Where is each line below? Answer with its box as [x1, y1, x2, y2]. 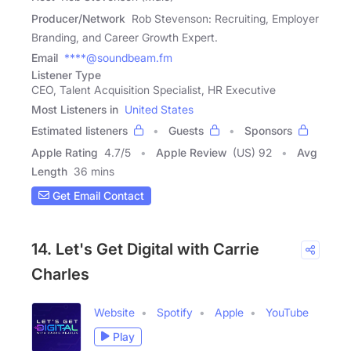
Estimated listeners [31, 123, 128, 137]
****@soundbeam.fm [64, 50, 172, 64]
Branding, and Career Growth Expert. [31, 30, 218, 44]
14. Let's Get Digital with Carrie [31, 239, 259, 259]
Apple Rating [31, 145, 98, 159]
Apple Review [156, 145, 226, 159]
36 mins [74, 164, 114, 178]
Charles [31, 264, 89, 284]
